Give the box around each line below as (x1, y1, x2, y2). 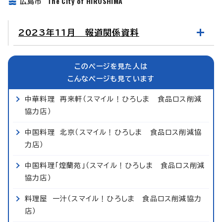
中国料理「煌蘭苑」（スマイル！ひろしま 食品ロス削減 (25, 162, 205, 169)
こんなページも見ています (67, 75, 155, 83)
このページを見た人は (74, 63, 148, 70)
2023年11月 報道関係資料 (18, 28, 139, 37)
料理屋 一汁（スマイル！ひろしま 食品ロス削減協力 (25, 195, 202, 203)
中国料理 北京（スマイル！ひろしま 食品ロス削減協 (25, 129, 202, 136)
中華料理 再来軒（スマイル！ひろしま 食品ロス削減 (25, 96, 202, 103)
